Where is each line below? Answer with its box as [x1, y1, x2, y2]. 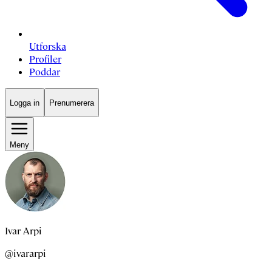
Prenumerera [49, 98, 94, 107]
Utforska [29, 40, 66, 53]
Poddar [29, 66, 60, 79]
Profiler [29, 53, 61, 66]
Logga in [10, 98, 39, 107]
